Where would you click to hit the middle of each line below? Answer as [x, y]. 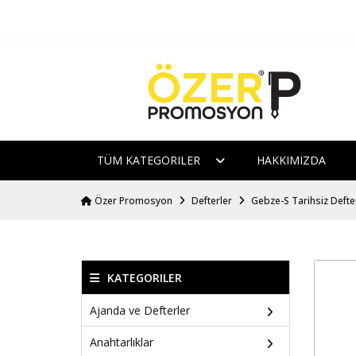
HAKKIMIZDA [291, 161]
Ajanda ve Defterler [140, 310]
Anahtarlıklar [122, 342]
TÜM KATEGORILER [150, 161]
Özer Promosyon [132, 201]
